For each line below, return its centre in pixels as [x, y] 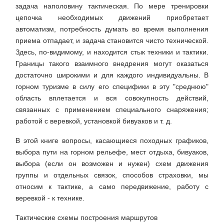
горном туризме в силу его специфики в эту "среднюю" [112, 87]
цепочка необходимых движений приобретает [112, 18]
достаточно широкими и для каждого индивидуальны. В [112, 75]
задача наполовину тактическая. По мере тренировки [112, 6]
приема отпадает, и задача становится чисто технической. [112, 41]
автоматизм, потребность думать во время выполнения [112, 29]
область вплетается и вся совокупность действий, [112, 98]
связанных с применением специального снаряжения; [112, 110]
